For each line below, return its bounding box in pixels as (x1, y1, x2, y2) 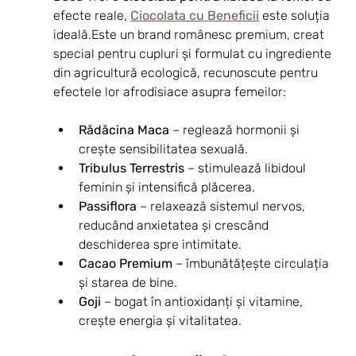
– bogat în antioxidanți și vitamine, (101, 293, 307, 309)
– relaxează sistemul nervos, (137, 198, 309, 214)
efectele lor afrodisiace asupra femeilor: (53, 83, 287, 99)
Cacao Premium (79, 255, 173, 271)
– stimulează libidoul (184, 160, 310, 176)
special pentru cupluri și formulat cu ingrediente (53, 45, 335, 61)
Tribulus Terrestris (79, 160, 185, 176)
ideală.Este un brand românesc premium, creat (53, 26, 328, 42)
